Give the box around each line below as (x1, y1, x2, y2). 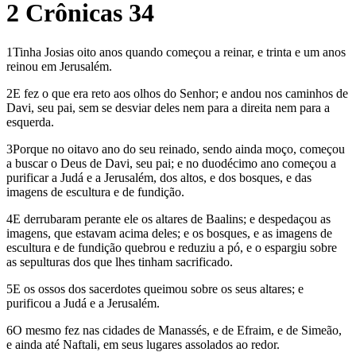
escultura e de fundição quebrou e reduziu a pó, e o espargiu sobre (6, 240, 337, 254)
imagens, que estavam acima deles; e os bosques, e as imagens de (6, 226, 332, 240)
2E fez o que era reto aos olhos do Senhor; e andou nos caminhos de (6, 86, 348, 100)
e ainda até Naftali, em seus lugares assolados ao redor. (6, 337, 280, 351)
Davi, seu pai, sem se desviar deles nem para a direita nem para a (6, 100, 330, 114)
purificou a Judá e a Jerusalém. (6, 296, 160, 310)
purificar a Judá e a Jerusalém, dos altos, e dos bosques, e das (6, 170, 311, 184)
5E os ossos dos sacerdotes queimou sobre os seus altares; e (6, 281, 304, 296)
